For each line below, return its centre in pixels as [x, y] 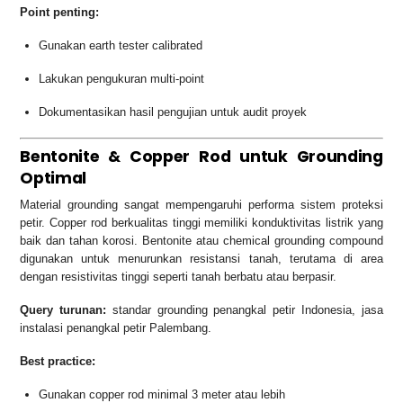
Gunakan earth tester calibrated [121, 46]
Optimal [53, 178]
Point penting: [60, 13]
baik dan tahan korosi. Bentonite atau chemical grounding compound [201, 241]
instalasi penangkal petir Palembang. [116, 328]
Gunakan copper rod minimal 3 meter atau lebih [162, 394]
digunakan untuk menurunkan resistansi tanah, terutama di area [201, 259]
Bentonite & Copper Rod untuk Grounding [201, 156]
